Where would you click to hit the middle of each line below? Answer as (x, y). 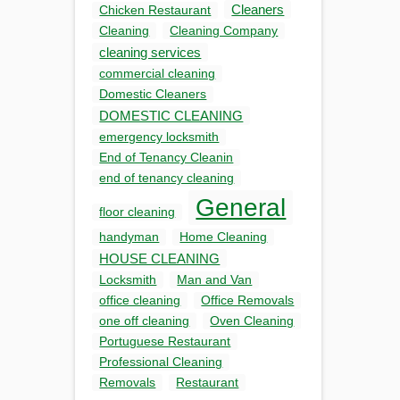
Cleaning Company (224, 31)
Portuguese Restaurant (165, 342)
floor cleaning (137, 212)
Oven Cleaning (252, 321)
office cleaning (140, 300)
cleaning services (150, 53)
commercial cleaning (158, 74)
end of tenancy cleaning (167, 178)
